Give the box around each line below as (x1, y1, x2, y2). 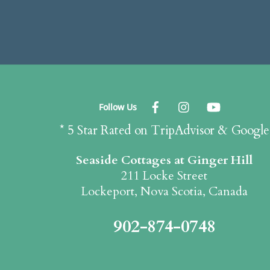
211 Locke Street (121, 167, 208, 184)
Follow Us (99, 101, 137, 113)
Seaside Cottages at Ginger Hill (76, 151, 253, 168)
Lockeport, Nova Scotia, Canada (81, 183, 248, 199)
